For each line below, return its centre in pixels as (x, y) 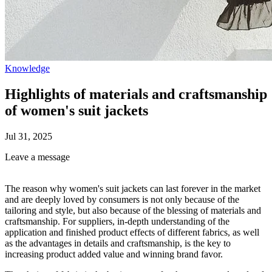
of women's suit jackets (76, 110)
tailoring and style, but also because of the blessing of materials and (133, 210)
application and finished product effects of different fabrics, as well (132, 232)
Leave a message (37, 157)
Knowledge (27, 68)
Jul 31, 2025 (29, 136)
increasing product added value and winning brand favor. (114, 254)
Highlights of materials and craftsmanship (136, 94)
